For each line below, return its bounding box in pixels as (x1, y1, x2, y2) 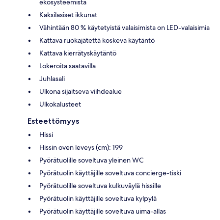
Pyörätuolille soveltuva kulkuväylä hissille (39, 181, 161, 190)
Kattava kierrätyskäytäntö (39, 48, 116, 57)
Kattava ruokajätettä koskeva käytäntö (39, 35, 155, 45)
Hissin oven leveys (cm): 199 (39, 142, 123, 152)
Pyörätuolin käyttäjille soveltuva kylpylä (39, 193, 157, 203)
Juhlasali (39, 74, 65, 83)
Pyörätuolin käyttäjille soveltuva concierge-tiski (39, 168, 181, 177)
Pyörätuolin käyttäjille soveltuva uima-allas (39, 206, 166, 216)
